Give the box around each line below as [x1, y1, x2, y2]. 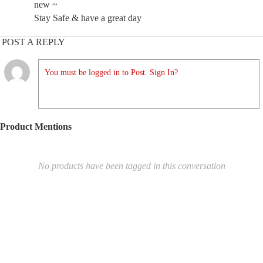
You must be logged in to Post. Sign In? [45, 68, 178, 77]
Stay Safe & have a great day [34, 13, 141, 23]
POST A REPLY [2, 37, 65, 47]
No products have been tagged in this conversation [38, 161, 225, 171]
